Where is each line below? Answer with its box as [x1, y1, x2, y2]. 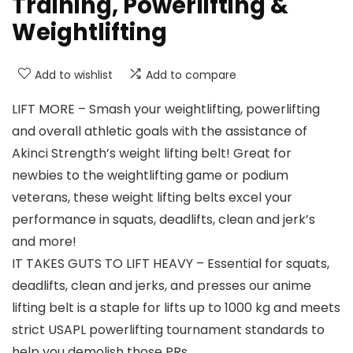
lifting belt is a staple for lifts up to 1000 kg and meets [12, 299, 340, 318]
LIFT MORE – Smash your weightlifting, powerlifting [12, 100, 320, 119]
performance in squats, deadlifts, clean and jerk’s [12, 210, 315, 229]
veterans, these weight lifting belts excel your [12, 188, 292, 207]
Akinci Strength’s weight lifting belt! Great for [12, 144, 292, 163]
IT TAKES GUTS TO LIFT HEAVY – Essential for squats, [12, 255, 329, 273]
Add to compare [146, 67, 236, 84]
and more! [12, 232, 76, 251]
